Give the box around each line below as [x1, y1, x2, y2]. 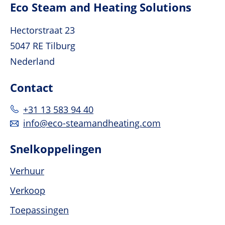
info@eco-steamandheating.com [23, 117, 161, 130]
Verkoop [10, 184, 45, 197]
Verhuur [10, 165, 44, 177]
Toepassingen [10, 204, 69, 216]
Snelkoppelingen [10, 141, 101, 157]
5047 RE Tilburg [10, 40, 75, 52]
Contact [10, 80, 53, 95]
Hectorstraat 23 [10, 24, 75, 37]
